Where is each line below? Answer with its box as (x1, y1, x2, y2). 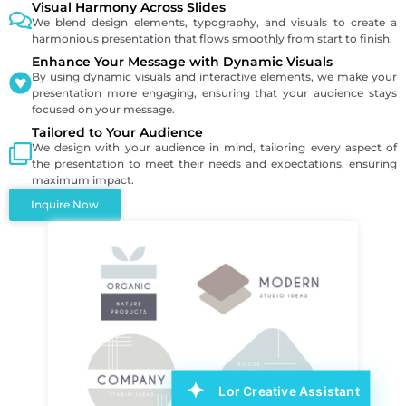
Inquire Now (31, 198, 99, 212)
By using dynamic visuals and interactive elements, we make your (32, 70, 397, 84)
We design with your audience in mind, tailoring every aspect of (32, 140, 397, 155)
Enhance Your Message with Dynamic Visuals (32, 53, 333, 71)
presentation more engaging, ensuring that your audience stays (32, 86, 397, 101)
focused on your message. (32, 102, 175, 117)
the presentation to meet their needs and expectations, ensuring (32, 157, 397, 171)
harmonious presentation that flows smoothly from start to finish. (32, 32, 392, 46)
